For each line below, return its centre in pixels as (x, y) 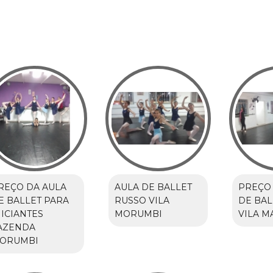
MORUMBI (138, 214)
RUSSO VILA (142, 201)
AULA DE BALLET (153, 187)
